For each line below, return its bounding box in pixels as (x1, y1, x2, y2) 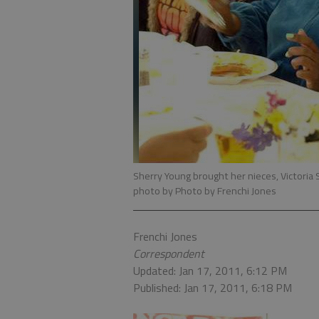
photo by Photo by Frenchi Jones (133, 183, 276, 199)
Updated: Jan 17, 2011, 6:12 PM (133, 262, 287, 279)
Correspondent (133, 245, 204, 262)
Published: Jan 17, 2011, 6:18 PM (133, 279, 292, 296)
